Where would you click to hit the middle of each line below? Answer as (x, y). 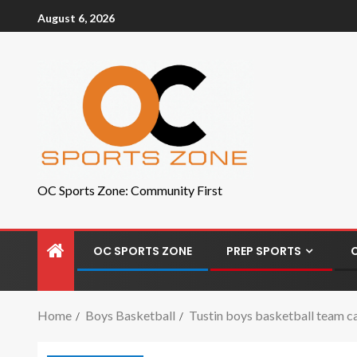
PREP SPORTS (264, 251)
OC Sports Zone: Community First (130, 190)
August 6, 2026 (76, 18)
